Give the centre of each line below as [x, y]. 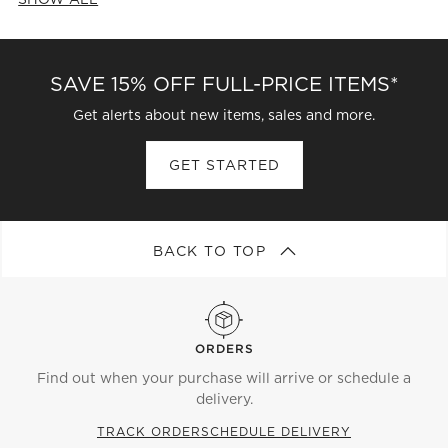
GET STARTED [224, 165]
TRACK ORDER [149, 432]
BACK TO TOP [212, 251]
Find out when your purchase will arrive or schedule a [224, 378]
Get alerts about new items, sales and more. [224, 115]
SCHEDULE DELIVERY [276, 432]
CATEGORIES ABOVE [133, 19]
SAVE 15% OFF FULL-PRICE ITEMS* [224, 84]
